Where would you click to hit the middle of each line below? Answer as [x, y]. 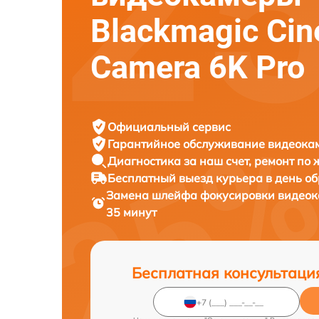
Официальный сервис [169, 127]
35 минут [131, 213]
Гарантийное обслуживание [188, 144]
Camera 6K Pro [198, 68]
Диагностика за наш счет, [181, 161]
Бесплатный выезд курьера [187, 178]
